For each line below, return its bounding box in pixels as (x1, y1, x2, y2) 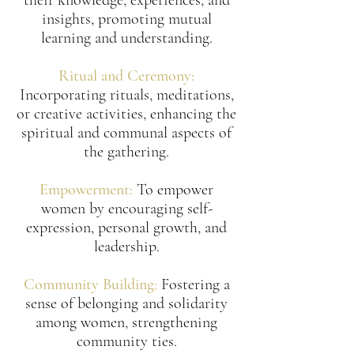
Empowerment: (40, 180, 137, 199)
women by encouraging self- (40, 199, 213, 218)
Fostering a (160, 275, 230, 294)
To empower (137, 180, 213, 199)
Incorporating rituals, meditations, (19, 85, 234, 104)
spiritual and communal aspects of (21, 123, 232, 142)
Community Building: (23, 275, 161, 294)
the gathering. (84, 142, 169, 161)
